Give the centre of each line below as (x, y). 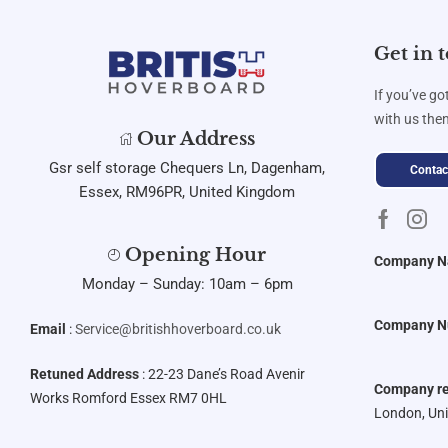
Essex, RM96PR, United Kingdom (187, 191)
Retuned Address (84, 373)
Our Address (195, 139)
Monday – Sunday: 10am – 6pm (187, 283)
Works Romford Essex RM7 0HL (128, 397)
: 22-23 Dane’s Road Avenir (222, 373)
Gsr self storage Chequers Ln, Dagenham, (187, 167)
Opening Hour (195, 255)
